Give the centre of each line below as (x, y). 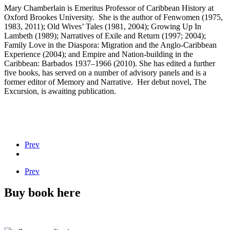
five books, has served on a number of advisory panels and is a (105, 72)
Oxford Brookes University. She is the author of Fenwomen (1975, (113, 17)
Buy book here (42, 193)
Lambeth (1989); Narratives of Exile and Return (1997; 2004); (105, 35)
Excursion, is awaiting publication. (60, 91)
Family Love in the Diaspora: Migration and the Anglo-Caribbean (110, 45)
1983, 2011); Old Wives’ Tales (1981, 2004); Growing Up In (103, 26)
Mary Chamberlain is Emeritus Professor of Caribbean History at (109, 8)
